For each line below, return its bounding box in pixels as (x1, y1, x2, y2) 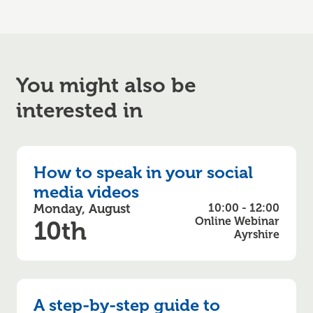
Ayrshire (234, 228, 280, 241)
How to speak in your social (33, 162, 253, 182)
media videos (33, 182, 139, 202)
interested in (15, 98, 143, 122)
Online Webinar (195, 214, 280, 228)
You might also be (15, 73, 196, 97)
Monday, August (33, 201, 131, 216)
